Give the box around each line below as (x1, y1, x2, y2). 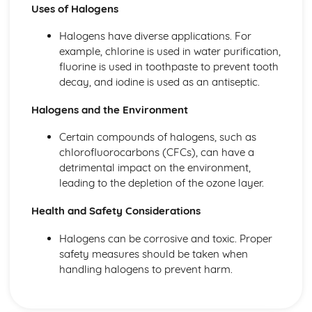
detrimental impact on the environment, (58, 161, 251, 175)
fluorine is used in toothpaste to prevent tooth (58, 59, 279, 73)
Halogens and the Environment (31, 103, 188, 116)
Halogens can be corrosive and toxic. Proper (58, 231, 272, 245)
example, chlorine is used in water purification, (58, 44, 281, 58)
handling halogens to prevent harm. (58, 262, 233, 276)
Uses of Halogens (31, 1, 118, 15)
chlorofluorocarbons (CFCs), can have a (58, 146, 254, 159)
